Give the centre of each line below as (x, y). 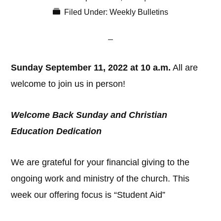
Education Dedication (56, 131)
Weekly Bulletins (139, 12)
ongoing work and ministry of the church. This (100, 179)
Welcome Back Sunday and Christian (89, 115)
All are (184, 68)
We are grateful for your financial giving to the (100, 162)
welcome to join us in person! (68, 84)
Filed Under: (87, 12)
